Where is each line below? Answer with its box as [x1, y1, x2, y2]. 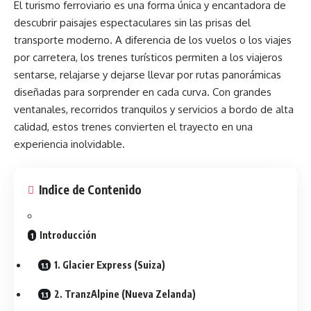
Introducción [40, 229, 96, 241]
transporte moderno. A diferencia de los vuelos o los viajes [14, 33, 292, 47]
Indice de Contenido [39, 182, 142, 197]
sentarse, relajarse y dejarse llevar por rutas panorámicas [14, 67, 281, 81]
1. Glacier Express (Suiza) [54, 258, 165, 271]
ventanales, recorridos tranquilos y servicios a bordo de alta [14, 102, 294, 116]
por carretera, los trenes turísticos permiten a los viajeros [14, 50, 283, 64]
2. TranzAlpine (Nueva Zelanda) [54, 288, 196, 300]
